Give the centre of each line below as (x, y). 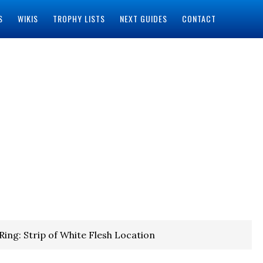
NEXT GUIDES (143, 18)
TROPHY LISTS (79, 18)
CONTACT (199, 18)
